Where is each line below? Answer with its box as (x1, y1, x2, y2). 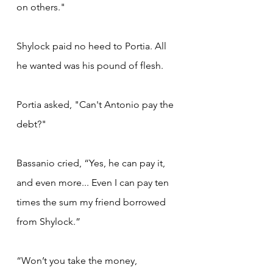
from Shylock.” (16, 215, 80, 227)
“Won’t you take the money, (16, 254, 140, 266)
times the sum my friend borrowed (16, 196, 168, 208)
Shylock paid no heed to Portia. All (16, 40, 169, 52)
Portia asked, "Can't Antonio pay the (16, 98, 176, 110)
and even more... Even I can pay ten (16, 176, 171, 188)
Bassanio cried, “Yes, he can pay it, (16, 157, 168, 169)
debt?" (16, 118, 46, 130)
